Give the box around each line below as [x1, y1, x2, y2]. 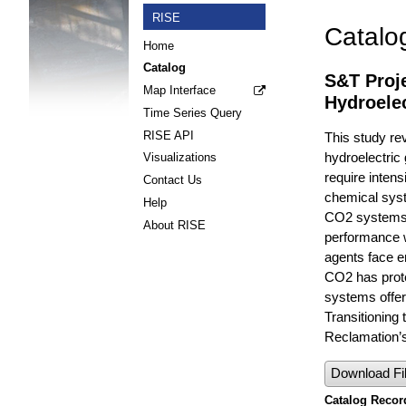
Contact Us [143, 173, 202, 188]
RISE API [143, 128, 194, 142]
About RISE [143, 217, 206, 232]
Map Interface [143, 83, 216, 98]
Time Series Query [143, 105, 242, 120]
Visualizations [143, 150, 217, 165]
